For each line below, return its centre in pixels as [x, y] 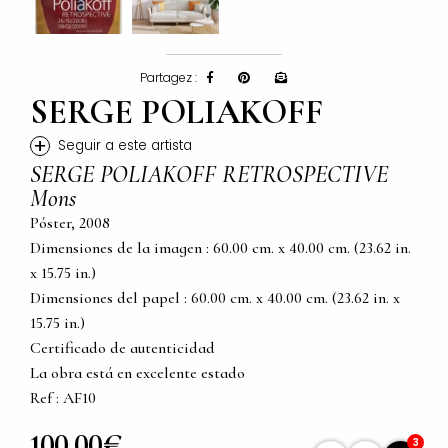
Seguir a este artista [125, 146]
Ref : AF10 [63, 398]
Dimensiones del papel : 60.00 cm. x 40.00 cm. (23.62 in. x [215, 298]
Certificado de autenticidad [122, 348]
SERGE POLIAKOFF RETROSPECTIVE [209, 175]
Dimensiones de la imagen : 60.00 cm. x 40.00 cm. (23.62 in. [220, 248]
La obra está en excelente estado [137, 373]
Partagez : [168, 78]
